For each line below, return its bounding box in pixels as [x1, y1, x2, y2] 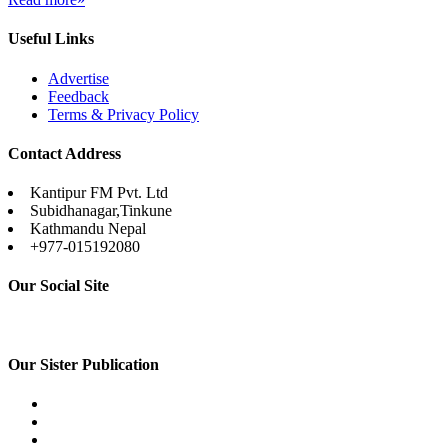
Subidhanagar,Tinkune [30, 202, 172, 220]
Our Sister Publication [8, 355, 159, 373]
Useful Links [8, 30, 94, 48]
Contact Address [8, 144, 121, 162]
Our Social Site [8, 277, 109, 295]
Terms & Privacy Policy [48, 105, 199, 123]
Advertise [48, 69, 109, 87]
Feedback [48, 87, 109, 105]
